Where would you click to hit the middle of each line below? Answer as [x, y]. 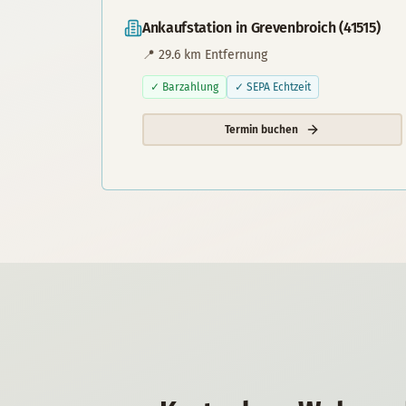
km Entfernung [224, 55]
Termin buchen [262, 130]
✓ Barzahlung [184, 87]
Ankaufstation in [197, 28]
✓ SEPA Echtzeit [273, 87]
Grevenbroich [293, 28]
